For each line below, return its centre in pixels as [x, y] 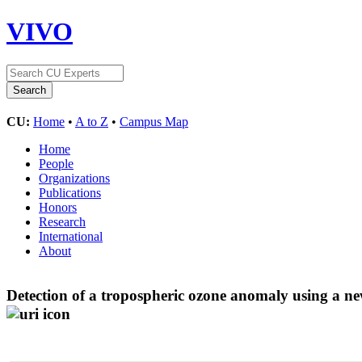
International [71, 236]
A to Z [92, 121]
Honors [58, 207]
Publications [70, 192]
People [56, 163]
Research [62, 221]
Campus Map [154, 121]
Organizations [74, 178]
